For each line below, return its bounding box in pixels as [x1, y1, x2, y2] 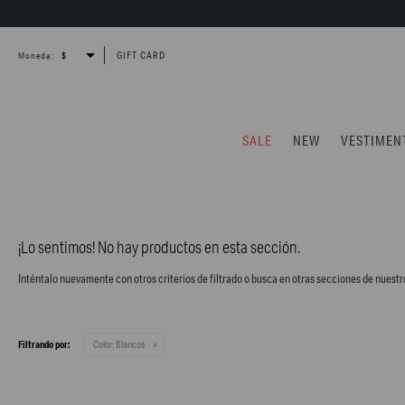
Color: [93, 337, 114, 352]
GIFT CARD [117, 47, 165, 61]
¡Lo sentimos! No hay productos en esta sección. [18, 237, 300, 258]
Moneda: [18, 48, 54, 61]
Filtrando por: [18, 337, 71, 353]
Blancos [114, 337, 145, 352]
